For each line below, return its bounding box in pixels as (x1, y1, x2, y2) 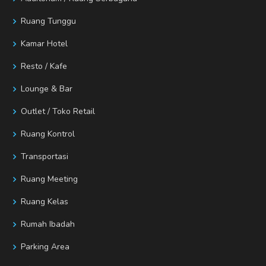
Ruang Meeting (21, 173, 78, 185)
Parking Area (21, 241, 69, 253)
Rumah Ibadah (21, 218, 75, 230)
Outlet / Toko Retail (21, 106, 95, 118)
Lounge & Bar (21, 83, 72, 95)
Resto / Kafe (21, 61, 67, 72)
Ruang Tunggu (21, 15, 76, 27)
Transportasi (21, 151, 68, 163)
